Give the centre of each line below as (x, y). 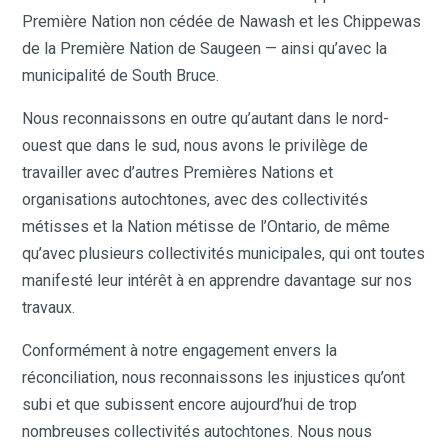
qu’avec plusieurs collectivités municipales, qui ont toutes (224, 253)
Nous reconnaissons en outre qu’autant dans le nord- (206, 118)
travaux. (49, 307)
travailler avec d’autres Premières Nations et (178, 172)
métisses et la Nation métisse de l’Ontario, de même (206, 226)
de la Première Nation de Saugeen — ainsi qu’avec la (205, 48)
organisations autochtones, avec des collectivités (195, 199)
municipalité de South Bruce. (121, 75)
